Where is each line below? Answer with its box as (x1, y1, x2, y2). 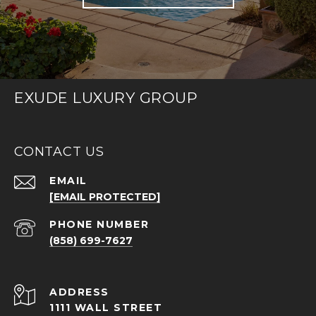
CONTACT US (14, 144, 104, 160)
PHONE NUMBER (49, 218, 149, 231)
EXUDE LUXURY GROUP (14, 89, 197, 107)
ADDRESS (49, 286, 109, 299)
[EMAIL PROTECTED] (49, 190, 160, 204)
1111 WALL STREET (49, 301, 162, 315)
